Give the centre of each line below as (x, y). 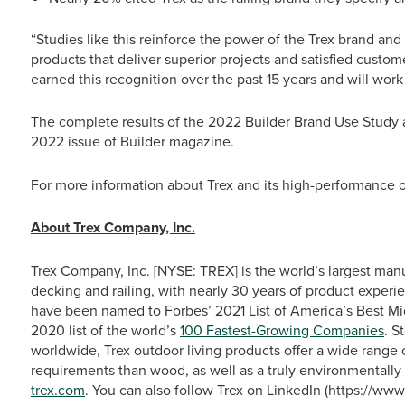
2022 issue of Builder (98, 141)
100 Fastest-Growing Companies (282, 330)
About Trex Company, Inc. (113, 227)
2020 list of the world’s (105, 330)
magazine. (202, 141)
